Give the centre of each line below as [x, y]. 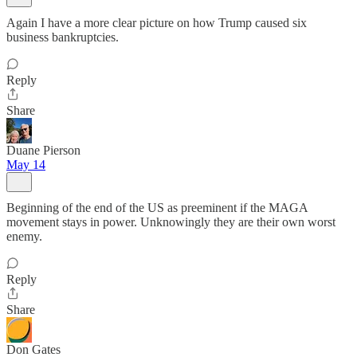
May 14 [26, 165]
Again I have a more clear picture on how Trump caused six [157, 23]
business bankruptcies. [63, 37]
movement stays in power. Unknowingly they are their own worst [171, 222]
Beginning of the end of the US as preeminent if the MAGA [157, 208]
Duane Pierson [43, 150]
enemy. [24, 236]
